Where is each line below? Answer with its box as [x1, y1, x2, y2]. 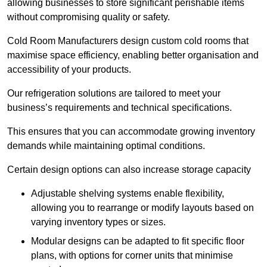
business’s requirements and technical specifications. [7, 103, 232, 113]
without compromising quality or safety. [7, 12, 170, 23]
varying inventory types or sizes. [31, 217, 166, 228]
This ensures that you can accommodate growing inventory [7, 126, 255, 137]
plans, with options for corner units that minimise [31, 250, 233, 261]
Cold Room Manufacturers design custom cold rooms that [7, 36, 249, 46]
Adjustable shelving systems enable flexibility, [31, 188, 224, 199]
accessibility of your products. [7, 64, 131, 75]
